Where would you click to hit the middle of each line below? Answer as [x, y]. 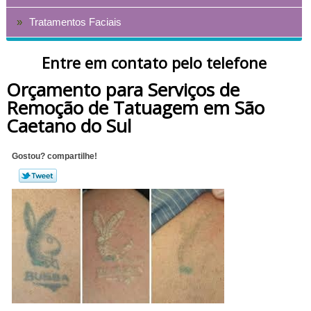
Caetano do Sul [68, 125]
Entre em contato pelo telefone [154, 62]
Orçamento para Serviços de [123, 89]
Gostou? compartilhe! [55, 157]
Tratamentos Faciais [75, 22]
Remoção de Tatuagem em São [135, 107]
